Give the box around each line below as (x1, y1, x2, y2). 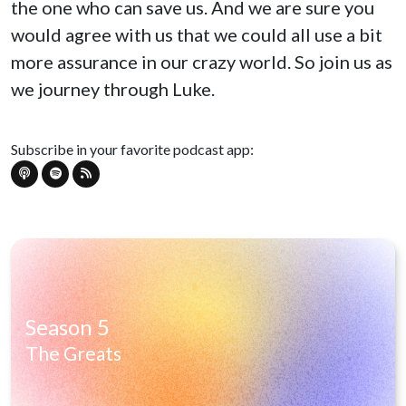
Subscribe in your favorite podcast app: (11, 140, 254, 158)
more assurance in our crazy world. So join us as (11, 50, 392, 72)
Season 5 (25, 313, 110, 340)
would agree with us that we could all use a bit (11, 23, 382, 45)
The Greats (25, 341, 121, 364)
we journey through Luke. (11, 77, 215, 100)
